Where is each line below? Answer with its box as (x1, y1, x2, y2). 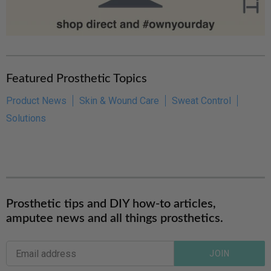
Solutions (6, 113, 46, 125)
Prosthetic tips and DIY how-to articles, (6, 198, 216, 211)
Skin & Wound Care (79, 95, 159, 107)
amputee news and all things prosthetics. (6, 212, 223, 225)
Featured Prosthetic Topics (6, 73, 147, 85)
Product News (6, 95, 67, 107)
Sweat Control (172, 95, 231, 107)
